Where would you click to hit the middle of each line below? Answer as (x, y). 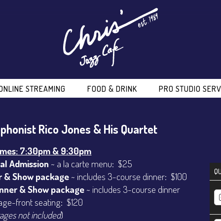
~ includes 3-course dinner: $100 (128, 177)
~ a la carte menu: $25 (91, 164)
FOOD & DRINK (112, 89)
